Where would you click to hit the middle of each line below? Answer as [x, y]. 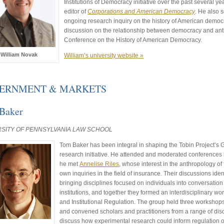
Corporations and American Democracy [141, 11]
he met [69, 164]
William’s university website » [104, 55]
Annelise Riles [99, 164]
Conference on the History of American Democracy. [133, 40]
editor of [76, 11]
